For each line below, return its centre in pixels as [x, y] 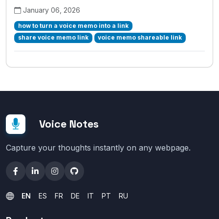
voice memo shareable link [140, 38]
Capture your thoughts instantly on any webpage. [98, 148]
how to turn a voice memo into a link [73, 26]
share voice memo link [53, 38]
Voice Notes [69, 124]
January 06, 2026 [52, 10]
